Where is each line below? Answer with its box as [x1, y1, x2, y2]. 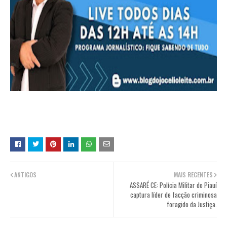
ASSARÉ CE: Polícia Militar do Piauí [130, 180, 217, 190]
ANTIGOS [14, 170, 36, 179]
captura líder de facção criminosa [130, 190, 217, 200]
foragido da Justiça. [167, 199, 217, 209]
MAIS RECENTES [174, 170, 213, 179]
